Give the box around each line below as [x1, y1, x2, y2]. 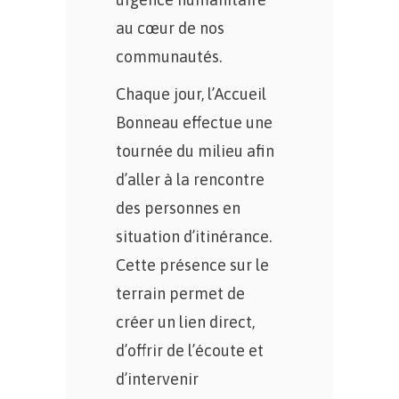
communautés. [116, 47, 222, 66]
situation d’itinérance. [116, 227, 272, 246]
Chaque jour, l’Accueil [116, 85, 266, 103]
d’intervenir [116, 370, 199, 388]
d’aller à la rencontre [116, 170, 265, 189]
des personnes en [116, 199, 240, 217]
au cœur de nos [116, 19, 224, 37]
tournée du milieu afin [116, 142, 274, 160]
